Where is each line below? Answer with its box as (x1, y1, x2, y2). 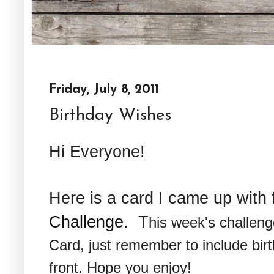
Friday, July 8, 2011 (49, 83, 159, 96)
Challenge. (49, 213, 128, 231)
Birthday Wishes (49, 107, 171, 124)
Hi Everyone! (49, 143, 145, 161)
